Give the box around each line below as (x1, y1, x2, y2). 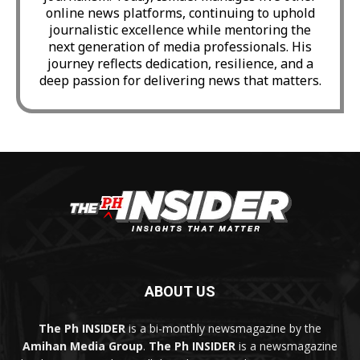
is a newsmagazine (235, 337, 337, 354)
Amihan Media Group (22, 337, 143, 354)
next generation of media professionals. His (48, 37, 312, 55)
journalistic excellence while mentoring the (49, 20, 311, 39)
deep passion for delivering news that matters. (39, 71, 321, 89)
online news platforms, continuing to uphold (45, 3, 315, 22)
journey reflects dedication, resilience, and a (47, 54, 313, 72)
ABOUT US (145, 282, 215, 300)
